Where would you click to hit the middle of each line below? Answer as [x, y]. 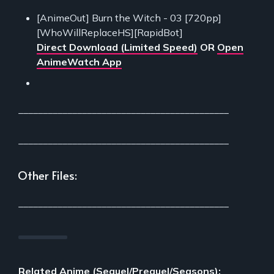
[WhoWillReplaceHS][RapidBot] [110, 32]
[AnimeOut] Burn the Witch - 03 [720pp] [129, 17]
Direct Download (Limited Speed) [117, 47]
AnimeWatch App [79, 61]
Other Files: [47, 175]
